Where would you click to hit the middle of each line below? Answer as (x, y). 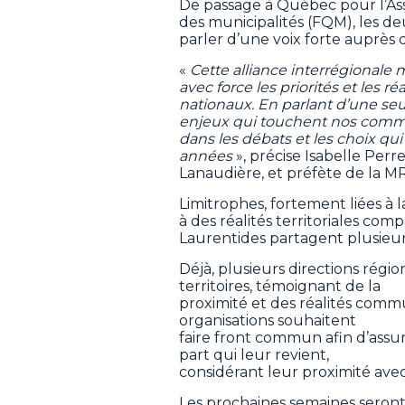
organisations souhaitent (268, 321)
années (206, 156)
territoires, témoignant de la (280, 287)
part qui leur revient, (254, 355)
